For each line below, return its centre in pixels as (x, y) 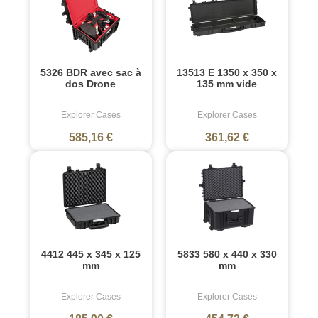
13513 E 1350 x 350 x (227, 72)
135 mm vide (227, 83)
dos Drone (91, 83)
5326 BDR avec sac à (91, 72)
